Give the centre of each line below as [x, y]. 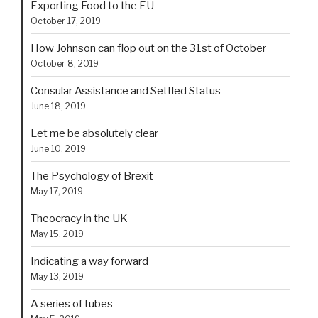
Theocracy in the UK [79, 218]
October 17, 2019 [66, 21]
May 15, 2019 [57, 234]
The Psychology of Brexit [92, 176]
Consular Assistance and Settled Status [126, 91]
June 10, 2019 [58, 148]
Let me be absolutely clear [94, 133]
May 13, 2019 [57, 276]
